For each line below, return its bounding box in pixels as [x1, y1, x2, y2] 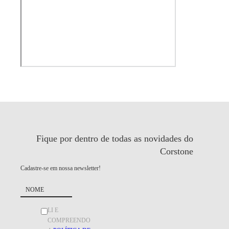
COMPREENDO [48, 216, 90, 224]
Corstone [160, 146, 193, 156]
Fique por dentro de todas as [36, 133, 144, 144]
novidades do [144, 133, 193, 144]
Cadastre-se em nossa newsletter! [20, 164, 101, 172]
